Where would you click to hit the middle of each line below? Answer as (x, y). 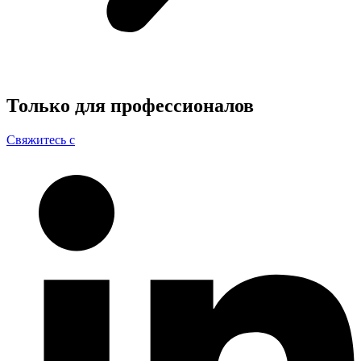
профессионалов (182, 106)
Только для (58, 106)
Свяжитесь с (41, 140)
